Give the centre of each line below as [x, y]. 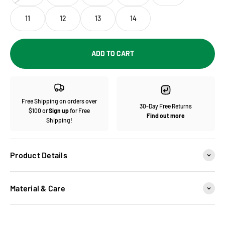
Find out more [166, 115]
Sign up [59, 111]
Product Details [39, 155]
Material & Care [38, 188]
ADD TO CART [113, 54]
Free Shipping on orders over [59, 101]
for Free [79, 111]
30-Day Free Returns [166, 106]
